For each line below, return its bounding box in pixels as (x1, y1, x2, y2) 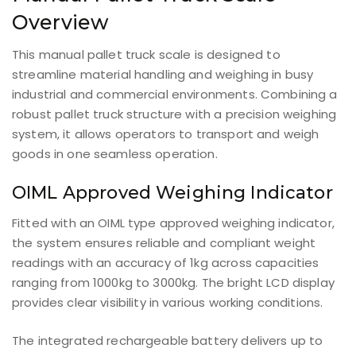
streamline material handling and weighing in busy (12, 65, 314, 83)
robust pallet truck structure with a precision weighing (12, 105, 337, 122)
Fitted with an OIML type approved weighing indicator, (12, 215, 335, 232)
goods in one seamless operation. (12, 145, 218, 162)
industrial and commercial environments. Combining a (12, 85, 338, 103)
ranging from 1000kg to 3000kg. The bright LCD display (12, 274, 335, 292)
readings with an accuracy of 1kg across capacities (12, 254, 319, 272)
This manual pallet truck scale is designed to (12, 45, 281, 63)
